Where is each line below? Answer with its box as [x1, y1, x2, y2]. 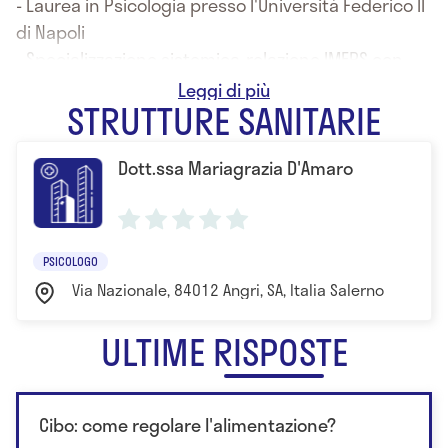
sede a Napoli [16, 71, 124, 100]
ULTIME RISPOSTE [100, 323, 348, 379]
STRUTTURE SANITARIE [67, 92, 381, 148]
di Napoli [16, 17, 85, 46]
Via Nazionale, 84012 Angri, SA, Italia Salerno [72, 276, 384, 302]
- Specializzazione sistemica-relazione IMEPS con [16, 44, 403, 73]
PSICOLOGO [43, 251, 98, 270]
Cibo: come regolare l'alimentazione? [39, 410, 336, 439]
